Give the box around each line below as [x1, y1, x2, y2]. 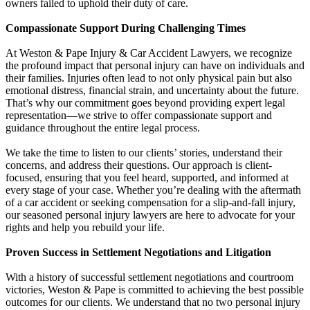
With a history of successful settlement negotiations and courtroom [6, 271, 293, 283]
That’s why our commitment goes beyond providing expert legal [6, 96, 285, 109]
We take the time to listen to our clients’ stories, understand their [6, 146, 282, 158]
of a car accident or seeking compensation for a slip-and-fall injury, [6, 196, 295, 208]
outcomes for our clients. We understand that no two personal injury [6, 295, 300, 308]
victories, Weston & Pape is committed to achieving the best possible [6, 283, 304, 295]
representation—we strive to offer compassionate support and [6, 109, 272, 121]
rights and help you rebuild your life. [6, 221, 165, 233]
